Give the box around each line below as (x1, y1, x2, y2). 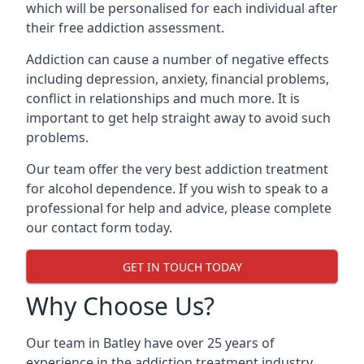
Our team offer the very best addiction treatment (26, 160, 328, 178)
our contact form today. (26, 219, 172, 236)
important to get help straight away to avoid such (26, 109, 331, 127)
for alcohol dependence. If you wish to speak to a (26, 180, 328, 197)
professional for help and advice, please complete (26, 199, 331, 217)
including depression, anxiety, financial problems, (26, 70, 329, 88)
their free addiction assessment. (26, 19, 224, 37)
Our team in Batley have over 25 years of (26, 334, 275, 352)
